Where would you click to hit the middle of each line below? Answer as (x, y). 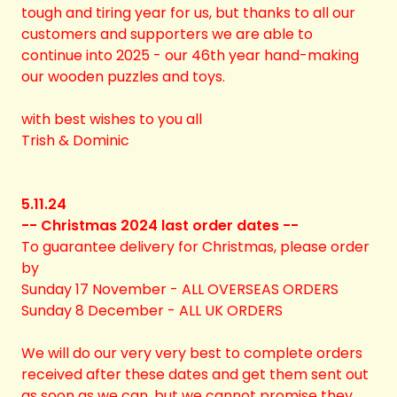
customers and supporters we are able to (167, 34)
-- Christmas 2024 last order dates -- (160, 226)
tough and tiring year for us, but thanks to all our (188, 13)
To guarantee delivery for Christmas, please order (195, 247)
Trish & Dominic (75, 140)
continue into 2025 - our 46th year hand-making (190, 55)
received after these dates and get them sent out (195, 374)
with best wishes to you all (112, 119)
